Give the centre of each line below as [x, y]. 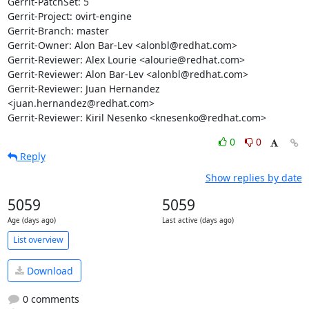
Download [49, 271]
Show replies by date [253, 177]
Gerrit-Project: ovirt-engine [69, 16]
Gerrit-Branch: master [58, 30]
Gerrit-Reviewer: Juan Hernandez [83, 88]
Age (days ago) [31, 220]
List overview [38, 240]
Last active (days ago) [198, 220]
